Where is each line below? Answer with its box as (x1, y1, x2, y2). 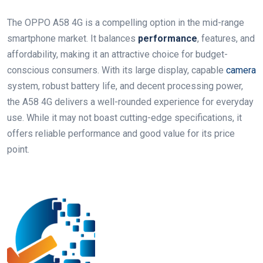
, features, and (197, 33, 255, 45)
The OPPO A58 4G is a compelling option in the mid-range (7, 17, 244, 29)
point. (7, 144, 29, 156)
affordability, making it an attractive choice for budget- (7, 49, 228, 60)
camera (226, 65, 256, 76)
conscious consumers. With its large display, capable (7, 65, 226, 76)
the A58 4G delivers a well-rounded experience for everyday (7, 96, 254, 108)
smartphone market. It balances (7, 33, 138, 45)
